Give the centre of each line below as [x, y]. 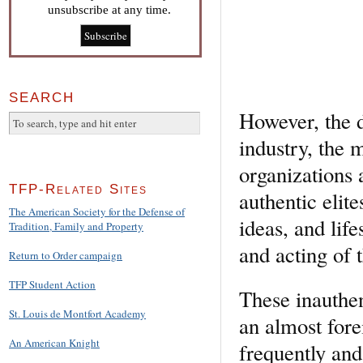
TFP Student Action [52, 285]
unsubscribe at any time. [109, 9]
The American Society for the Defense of [97, 212]
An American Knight [54, 343]
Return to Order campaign [66, 256]
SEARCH [42, 97]
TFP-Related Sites [78, 190]
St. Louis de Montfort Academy [77, 314]
